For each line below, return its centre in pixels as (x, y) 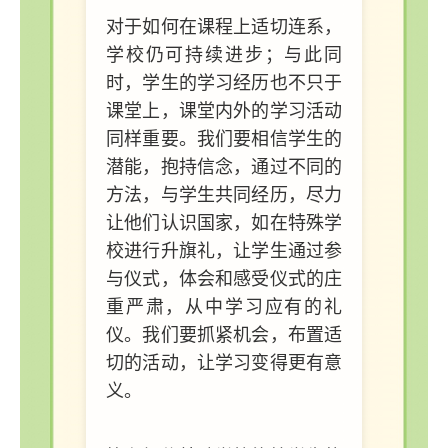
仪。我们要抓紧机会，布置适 (224, 334)
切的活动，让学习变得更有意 (224, 362)
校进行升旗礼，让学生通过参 (224, 250)
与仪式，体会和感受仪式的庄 (224, 278)
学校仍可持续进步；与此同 (224, 54)
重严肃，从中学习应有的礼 (224, 306)
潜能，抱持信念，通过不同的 (224, 166)
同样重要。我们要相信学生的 (224, 138)
